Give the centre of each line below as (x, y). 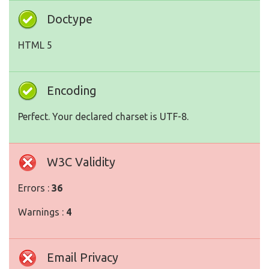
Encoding (72, 91)
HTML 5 (35, 45)
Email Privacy (83, 258)
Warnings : (42, 212)
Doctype (70, 19)
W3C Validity (81, 162)
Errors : (35, 188)
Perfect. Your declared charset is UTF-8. (103, 117)
